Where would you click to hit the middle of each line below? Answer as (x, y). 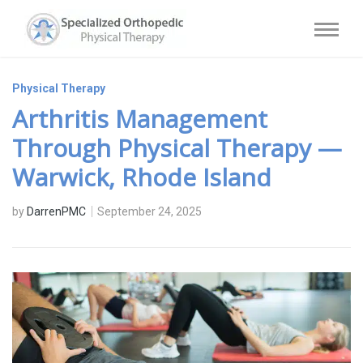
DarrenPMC (56, 211)
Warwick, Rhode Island (142, 177)
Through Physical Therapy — (177, 148)
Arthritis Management (140, 119)
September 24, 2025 (149, 211)
